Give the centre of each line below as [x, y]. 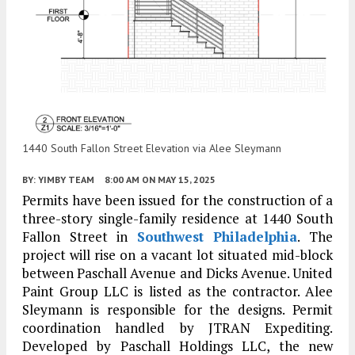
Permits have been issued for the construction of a [177, 200]
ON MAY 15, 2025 [179, 180]
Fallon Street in [80, 237]
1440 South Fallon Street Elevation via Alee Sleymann [152, 149]
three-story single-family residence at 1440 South [177, 219]
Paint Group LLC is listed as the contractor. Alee [177, 292]
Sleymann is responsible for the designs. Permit [177, 310]
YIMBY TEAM [66, 180]
